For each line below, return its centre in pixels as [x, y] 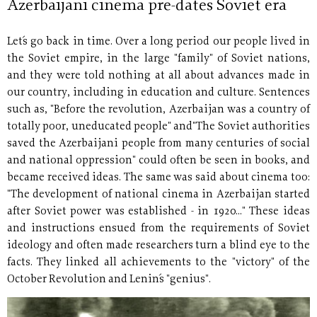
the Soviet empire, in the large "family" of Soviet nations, [158, 59]
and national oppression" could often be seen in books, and [158, 161]
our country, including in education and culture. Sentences [158, 93]
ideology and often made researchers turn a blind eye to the [158, 246]
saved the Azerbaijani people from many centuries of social [158, 144]
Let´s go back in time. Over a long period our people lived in [158, 42]
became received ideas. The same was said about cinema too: [158, 178]
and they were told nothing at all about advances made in [158, 76]
